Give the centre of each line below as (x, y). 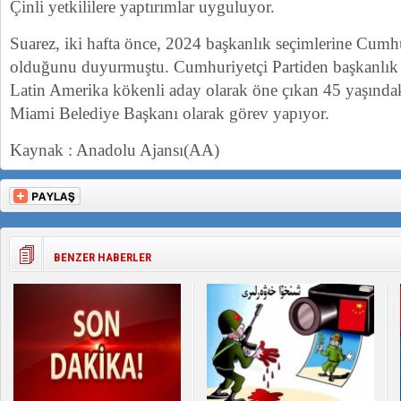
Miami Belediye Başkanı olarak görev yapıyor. (170, 113)
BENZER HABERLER (102, 257)
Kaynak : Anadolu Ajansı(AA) (115, 150)
